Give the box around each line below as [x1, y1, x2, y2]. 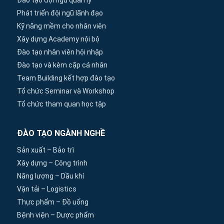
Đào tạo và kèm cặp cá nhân [17, 61, 107, 69]
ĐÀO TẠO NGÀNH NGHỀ [17, 128, 105, 138]
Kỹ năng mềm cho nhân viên [17, 22, 106, 30]
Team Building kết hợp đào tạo [17, 74, 115, 82]
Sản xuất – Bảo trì [17, 146, 74, 154]
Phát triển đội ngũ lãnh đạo [17, 9, 103, 17]
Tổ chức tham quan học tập [17, 100, 106, 108]
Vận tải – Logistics [17, 185, 76, 193]
